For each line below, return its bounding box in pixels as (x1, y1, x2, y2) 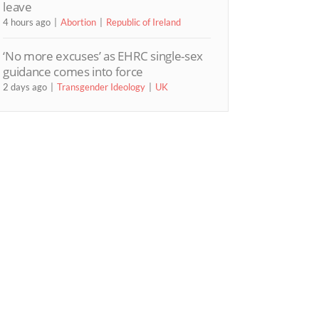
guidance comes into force (3, 63, 143, 80)
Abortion (61, 16, 97, 28)
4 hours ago (3, 16, 51, 28)
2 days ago (3, 80, 48, 93)
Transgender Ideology (57, 80, 146, 93)
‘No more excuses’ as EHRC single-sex (3, 47, 204, 64)
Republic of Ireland (106, 16, 182, 28)
